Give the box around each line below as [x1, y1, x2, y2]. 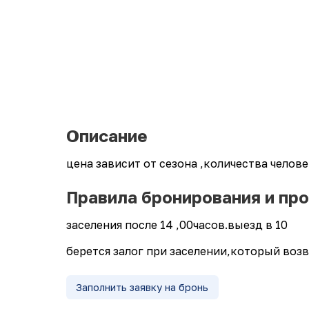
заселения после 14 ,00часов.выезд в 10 [66, 217, 288, 232]
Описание [66, 125, 148, 146]
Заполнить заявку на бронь [76, 281, 209, 294]
